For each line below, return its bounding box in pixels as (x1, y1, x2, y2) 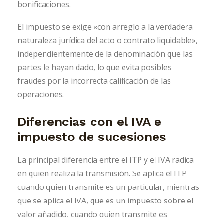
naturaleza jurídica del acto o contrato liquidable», (17, 34, 198, 46)
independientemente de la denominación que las (17, 48, 193, 59)
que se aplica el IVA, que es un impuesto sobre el (17, 195, 193, 206)
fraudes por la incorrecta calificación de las (17, 75, 171, 86)
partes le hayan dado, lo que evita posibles (17, 62, 171, 73)
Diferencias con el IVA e (17, 114, 161, 129)
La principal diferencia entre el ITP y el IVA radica (17, 154, 194, 165)
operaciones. (17, 89, 64, 100)
